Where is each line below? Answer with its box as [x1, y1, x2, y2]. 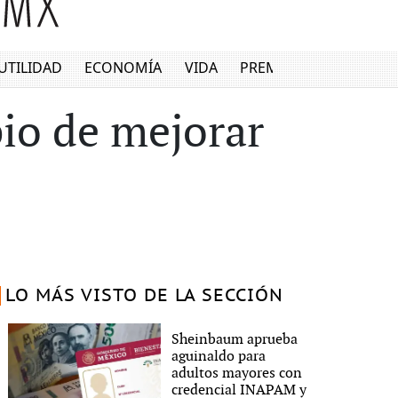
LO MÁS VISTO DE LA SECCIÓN [4, 286, 283, 306]
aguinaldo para [171, 347, 267, 365]
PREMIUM [240, 58, 308, 78]
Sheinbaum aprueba [171, 330, 298, 348]
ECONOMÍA [84, 58, 163, 78]
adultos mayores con [171, 364, 303, 382]
